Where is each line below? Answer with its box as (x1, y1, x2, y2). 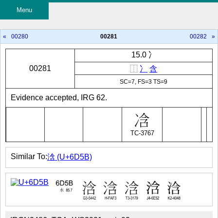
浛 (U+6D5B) (47, 153, 92, 161)
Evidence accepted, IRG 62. (11, 93, 107, 102)
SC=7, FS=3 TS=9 (120, 78, 168, 85)
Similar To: (11, 152, 47, 161)
